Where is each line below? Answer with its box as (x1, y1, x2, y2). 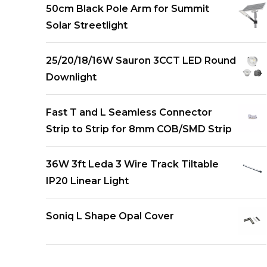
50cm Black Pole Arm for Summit (46, 3, 209, 15)
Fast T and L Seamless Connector (46, 107, 212, 119)
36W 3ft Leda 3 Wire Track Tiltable (46, 159, 219, 170)
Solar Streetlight (46, 20, 128, 32)
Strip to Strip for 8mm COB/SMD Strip (46, 123, 232, 135)
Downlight (46, 72, 97, 83)
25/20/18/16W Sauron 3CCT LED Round (46, 55, 236, 67)
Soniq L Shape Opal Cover (46, 210, 174, 222)
